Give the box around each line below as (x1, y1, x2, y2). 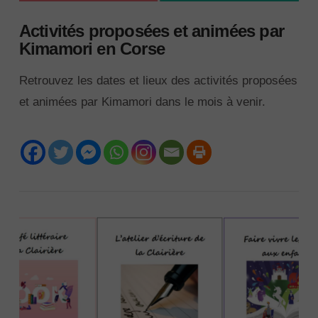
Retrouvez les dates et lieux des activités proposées (18, 74, 297, 88)
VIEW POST (129, 268, 189, 279)
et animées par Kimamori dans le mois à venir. (18, 95, 265, 109)
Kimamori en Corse (18, 39, 165, 58)
